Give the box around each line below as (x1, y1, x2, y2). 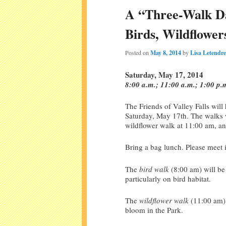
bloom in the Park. (125, 205, 183, 215)
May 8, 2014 (150, 48, 181, 58)
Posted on (125, 48, 150, 57)
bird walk (139, 163, 169, 174)
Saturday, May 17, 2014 (125, 69, 203, 80)
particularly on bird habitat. (125, 173, 211, 184)
